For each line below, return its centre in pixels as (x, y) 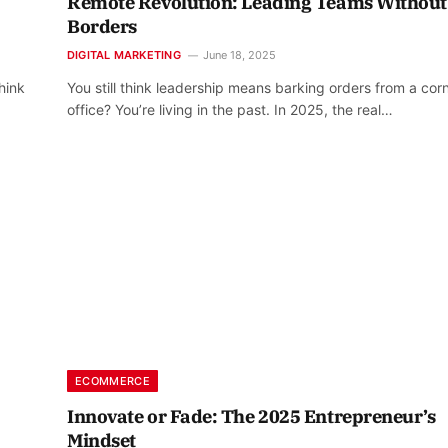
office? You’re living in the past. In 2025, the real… (230, 110)
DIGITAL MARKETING (124, 55)
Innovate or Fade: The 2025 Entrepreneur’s (251, 416)
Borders (102, 27)
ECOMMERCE (112, 380)
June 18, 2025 (239, 55)
